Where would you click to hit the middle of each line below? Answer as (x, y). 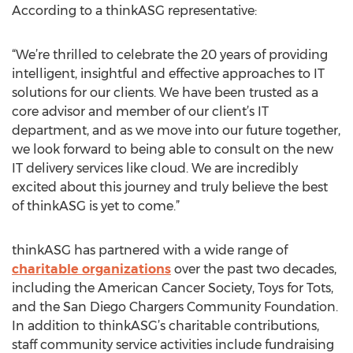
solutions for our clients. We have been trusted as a (165, 93)
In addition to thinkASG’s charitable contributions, (165, 326)
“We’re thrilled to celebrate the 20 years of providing (170, 55)
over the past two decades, (254, 269)
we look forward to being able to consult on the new (173, 149)
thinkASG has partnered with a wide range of (150, 250)
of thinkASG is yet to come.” (96, 206)
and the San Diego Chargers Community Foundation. (175, 307)
